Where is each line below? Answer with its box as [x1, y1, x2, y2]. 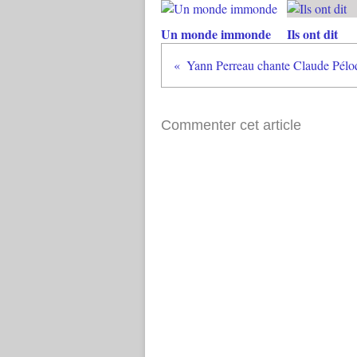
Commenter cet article [161, 117, 301, 133]
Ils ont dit [286, 25, 338, 43]
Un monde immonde [161, 25, 271, 43]
